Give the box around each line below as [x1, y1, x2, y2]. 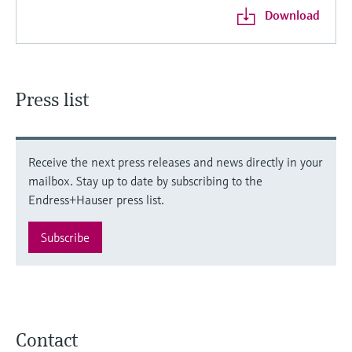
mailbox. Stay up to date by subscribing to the [28, 172, 262, 189]
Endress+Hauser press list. [28, 191, 164, 207]
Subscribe [41, 229, 90, 245]
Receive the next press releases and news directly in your [28, 153, 323, 170]
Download [264, 6, 320, 23]
